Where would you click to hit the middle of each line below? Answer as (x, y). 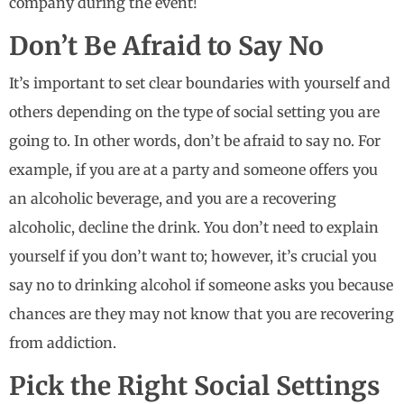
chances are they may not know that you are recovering (202, 314)
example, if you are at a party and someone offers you (193, 170)
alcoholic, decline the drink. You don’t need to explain (194, 228)
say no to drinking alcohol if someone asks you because (201, 285)
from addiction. (64, 343)
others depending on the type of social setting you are (194, 112)
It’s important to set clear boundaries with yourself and (200, 83)
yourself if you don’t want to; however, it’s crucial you (193, 257)
